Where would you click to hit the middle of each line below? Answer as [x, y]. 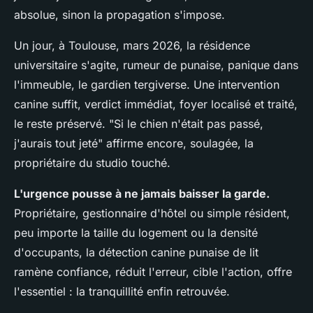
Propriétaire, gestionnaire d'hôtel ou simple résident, [152, 213]
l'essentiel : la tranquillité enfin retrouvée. [122, 292]
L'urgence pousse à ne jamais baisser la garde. [142, 194]
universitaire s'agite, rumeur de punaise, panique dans [156, 65]
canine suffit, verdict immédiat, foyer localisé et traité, [156, 104]
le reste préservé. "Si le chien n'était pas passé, [139, 124]
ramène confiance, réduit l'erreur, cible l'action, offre [153, 272]
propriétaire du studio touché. [92, 163]
